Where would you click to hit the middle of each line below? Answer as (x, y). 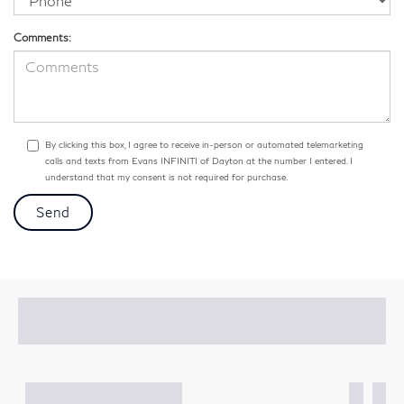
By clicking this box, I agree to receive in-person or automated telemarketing (204, 144)
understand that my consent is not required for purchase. (166, 176)
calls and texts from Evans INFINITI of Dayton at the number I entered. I (199, 160)
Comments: (42, 37)
